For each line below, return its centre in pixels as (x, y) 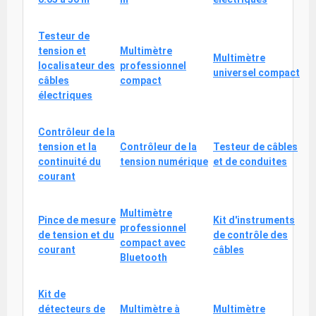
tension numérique (164, 162)
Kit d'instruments (254, 220)
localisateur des (77, 66)
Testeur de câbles (255, 147)
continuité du (69, 162)
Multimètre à (150, 309)
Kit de (52, 294)
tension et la (67, 147)
